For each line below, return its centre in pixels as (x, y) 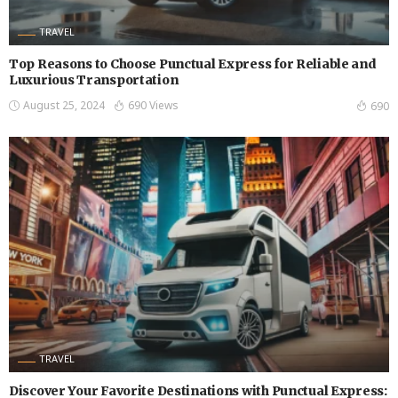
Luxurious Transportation (94, 80)
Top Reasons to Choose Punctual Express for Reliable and (193, 64)
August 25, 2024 (64, 106)
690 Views (153, 106)
